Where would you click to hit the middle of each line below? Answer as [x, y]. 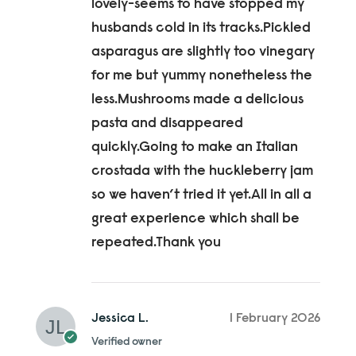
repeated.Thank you [156, 243]
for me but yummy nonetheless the [201, 76]
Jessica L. [120, 318]
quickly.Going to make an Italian [194, 147]
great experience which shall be [195, 219]
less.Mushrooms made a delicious [197, 100]
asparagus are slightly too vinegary [203, 52]
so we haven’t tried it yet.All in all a [201, 195]
